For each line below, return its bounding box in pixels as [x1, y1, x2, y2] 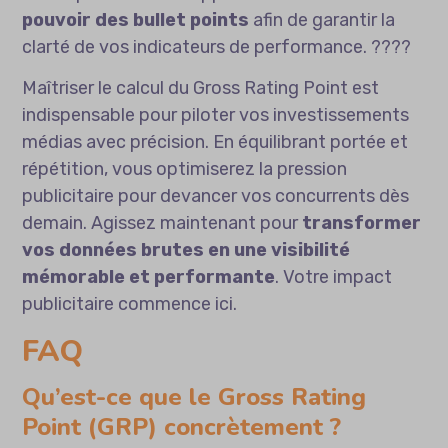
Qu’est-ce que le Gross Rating [22, 381, 367, 414]
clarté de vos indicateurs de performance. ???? [22, 36, 412, 59]
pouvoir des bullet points [22, 9, 250, 32]
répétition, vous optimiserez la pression [22, 158, 348, 181]
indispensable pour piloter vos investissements [22, 104, 410, 127]
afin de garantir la [249, 9, 396, 32]
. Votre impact [275, 266, 393, 289]
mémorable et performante [22, 266, 276, 289]
